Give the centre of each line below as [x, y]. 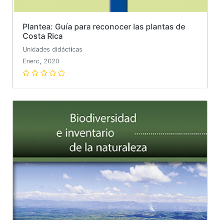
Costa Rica [43, 36]
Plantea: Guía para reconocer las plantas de [104, 26]
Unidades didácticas [53, 49]
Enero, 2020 [41, 61]
